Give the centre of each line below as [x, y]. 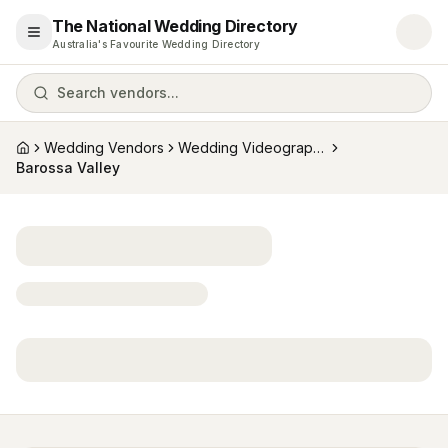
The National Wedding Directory [175, 26]
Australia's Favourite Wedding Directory [156, 44]
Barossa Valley [68, 167]
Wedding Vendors [104, 147]
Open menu [73, 40]
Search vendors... [118, 92]
